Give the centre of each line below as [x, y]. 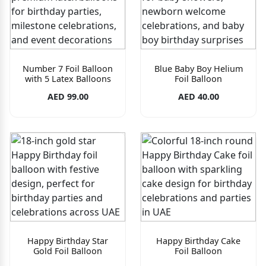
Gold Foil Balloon [68, 251]
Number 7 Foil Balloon [68, 68]
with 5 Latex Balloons [68, 78]
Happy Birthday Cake [198, 240]
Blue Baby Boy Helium [198, 68]
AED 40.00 [198, 96]
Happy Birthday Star [68, 240]
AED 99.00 [68, 96]
